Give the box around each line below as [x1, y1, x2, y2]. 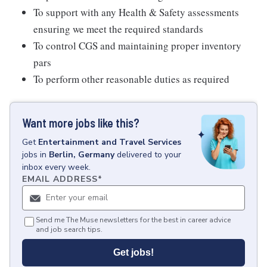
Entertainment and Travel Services [38, 136, 181, 148]
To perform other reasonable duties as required [33, 72, 229, 86]
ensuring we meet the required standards [33, 22, 203, 36]
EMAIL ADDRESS [22, 173, 98, 185]
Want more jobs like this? [22, 116, 139, 130]
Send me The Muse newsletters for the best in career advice [36, 215, 231, 225]
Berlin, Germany [49, 149, 114, 160]
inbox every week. [22, 162, 91, 173]
